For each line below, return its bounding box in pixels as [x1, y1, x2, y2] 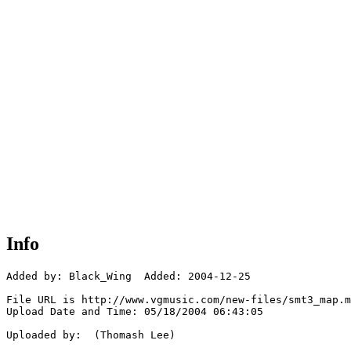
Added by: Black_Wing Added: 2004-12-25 [6, 270, 251, 283]
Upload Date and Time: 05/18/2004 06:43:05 [6, 306, 263, 318]
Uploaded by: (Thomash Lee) [6, 329, 175, 342]
